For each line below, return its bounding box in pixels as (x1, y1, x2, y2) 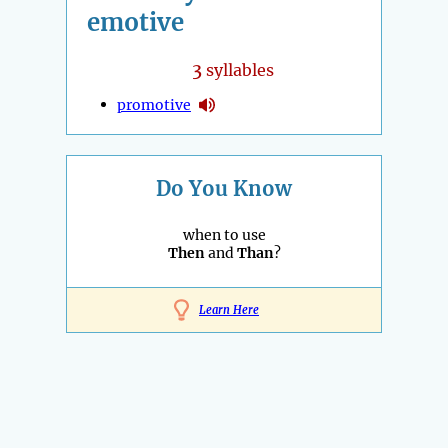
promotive (117, 95, 191, 114)
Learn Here (199, 302, 259, 317)
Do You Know (156, 175, 292, 201)
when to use (182, 225, 266, 244)
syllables (202, 59, 275, 80)
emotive (87, 6, 184, 38)
